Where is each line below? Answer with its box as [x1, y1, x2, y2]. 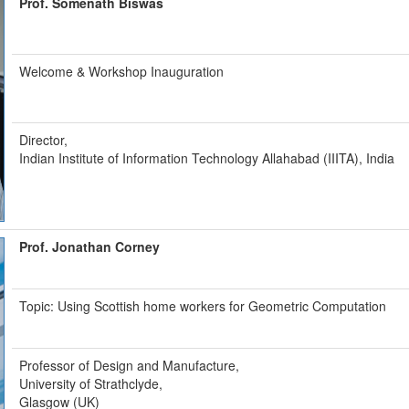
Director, [19, 131, 68, 149]
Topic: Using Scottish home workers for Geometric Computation [19, 297, 387, 315]
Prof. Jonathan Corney [19, 237, 161, 256]
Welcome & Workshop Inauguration [19, 62, 225, 80]
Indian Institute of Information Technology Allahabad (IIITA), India [19, 149, 395, 167]
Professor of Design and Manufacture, [19, 356, 240, 374]
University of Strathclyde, [19, 374, 163, 393]
